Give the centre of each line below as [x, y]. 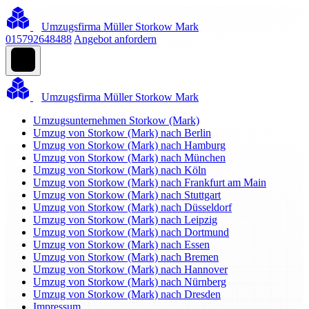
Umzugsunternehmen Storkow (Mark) [116, 120]
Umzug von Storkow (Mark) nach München [129, 158]
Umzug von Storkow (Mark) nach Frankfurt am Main [150, 182]
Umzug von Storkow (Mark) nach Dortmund [131, 232]
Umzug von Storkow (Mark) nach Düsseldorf [132, 207]
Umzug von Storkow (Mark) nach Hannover [130, 269]
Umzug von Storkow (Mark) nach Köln [120, 170]
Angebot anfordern [115, 39]
